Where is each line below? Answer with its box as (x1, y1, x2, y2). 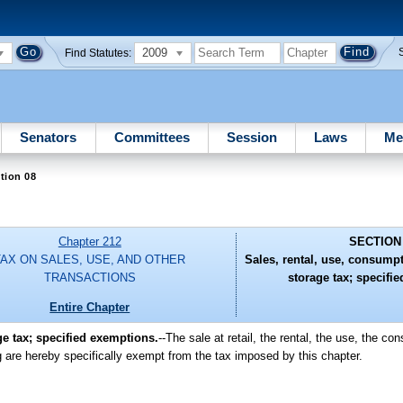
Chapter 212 (58, 235, 121, 249)
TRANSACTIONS (43, 271, 136, 285)
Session (226, 129, 277, 145)
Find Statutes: (65, 47, 132, 58)
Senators (20, 129, 77, 145)
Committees (113, 129, 190, 145)
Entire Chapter (49, 300, 130, 314)
